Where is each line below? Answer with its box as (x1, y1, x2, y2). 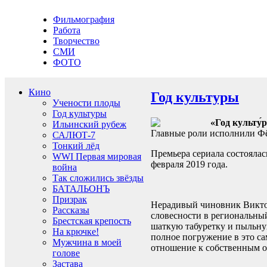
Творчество (53, 36, 100, 46)
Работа (53, 25, 80, 35)
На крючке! (52, 226, 99, 237)
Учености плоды (52, 98, 120, 108)
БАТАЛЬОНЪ (52, 184, 110, 194)
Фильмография (53, 14, 114, 24)
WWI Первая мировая (52, 151, 141, 162)
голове (52, 248, 80, 258)
